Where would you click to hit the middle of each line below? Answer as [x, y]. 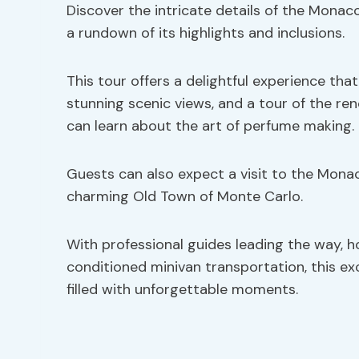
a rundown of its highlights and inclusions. [206, 33]
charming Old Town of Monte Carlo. [185, 196]
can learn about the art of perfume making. [210, 126]
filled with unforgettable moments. [182, 289]
